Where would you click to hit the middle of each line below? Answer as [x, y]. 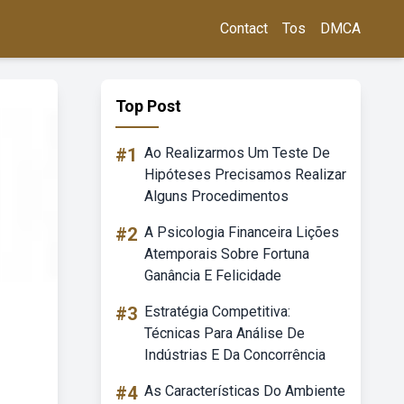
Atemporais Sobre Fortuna [227, 254]
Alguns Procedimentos [216, 196]
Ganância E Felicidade [213, 275]
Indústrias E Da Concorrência [235, 355]
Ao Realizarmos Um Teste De [237, 153]
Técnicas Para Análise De [225, 333]
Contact [244, 28]
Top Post [148, 106]
